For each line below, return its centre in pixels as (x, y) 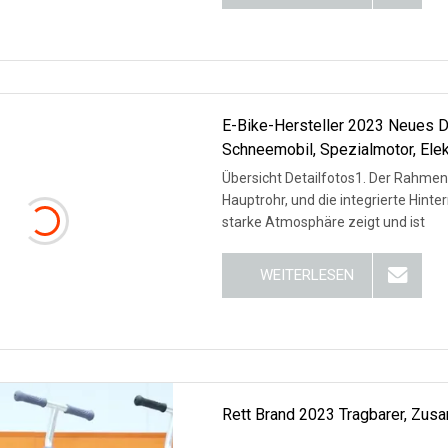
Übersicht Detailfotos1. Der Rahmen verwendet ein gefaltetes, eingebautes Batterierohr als (296, 177)
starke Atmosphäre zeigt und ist (324, 221)
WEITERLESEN (307, 274)
